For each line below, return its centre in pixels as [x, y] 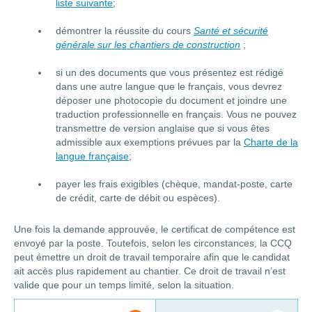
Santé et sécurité [231, 31]
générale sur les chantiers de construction [148, 45]
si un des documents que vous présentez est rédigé [170, 73]
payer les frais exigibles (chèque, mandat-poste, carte [174, 184]
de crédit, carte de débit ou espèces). [138, 198]
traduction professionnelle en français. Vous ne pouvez [176, 115]
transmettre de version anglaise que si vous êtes [163, 128]
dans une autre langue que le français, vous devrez [169, 87]
